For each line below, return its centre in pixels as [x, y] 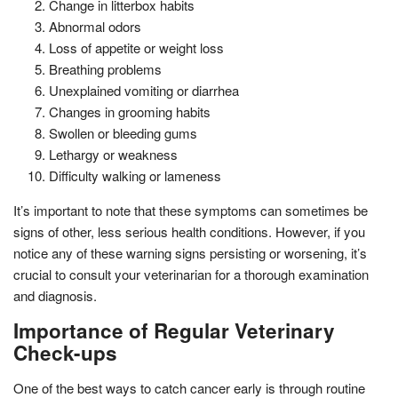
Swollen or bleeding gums [123, 132]
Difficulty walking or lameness [135, 175]
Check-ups [65, 352]
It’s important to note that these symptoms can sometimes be [191, 210]
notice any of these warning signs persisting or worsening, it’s [190, 252]
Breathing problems [105, 68]
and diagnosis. [55, 295]
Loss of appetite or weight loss [136, 47]
